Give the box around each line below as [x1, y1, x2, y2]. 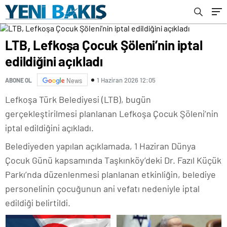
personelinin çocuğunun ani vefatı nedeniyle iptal [5, 183, 200, 194]
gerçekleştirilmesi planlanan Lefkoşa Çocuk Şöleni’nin [5, 108, 218, 119]
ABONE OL [5, 76, 32, 84]
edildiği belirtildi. [5, 197, 70, 208]
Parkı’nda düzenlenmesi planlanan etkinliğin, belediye [5, 169, 216, 180]
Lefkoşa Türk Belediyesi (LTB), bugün [5, 94, 151, 105]
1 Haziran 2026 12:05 [97, 75, 156, 84]
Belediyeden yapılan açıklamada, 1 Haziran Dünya [5, 140, 196, 152]
